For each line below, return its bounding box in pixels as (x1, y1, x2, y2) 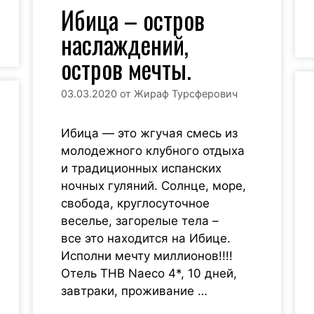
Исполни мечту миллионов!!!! (61, 249, 233, 264)
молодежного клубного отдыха (61, 144, 245, 158)
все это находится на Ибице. (61, 231, 231, 246)
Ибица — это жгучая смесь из (61, 126, 238, 141)
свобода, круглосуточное (61, 196, 210, 211)
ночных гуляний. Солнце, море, (61, 179, 247, 193)
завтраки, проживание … (61, 284, 208, 299)
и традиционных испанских (61, 161, 222, 176)
